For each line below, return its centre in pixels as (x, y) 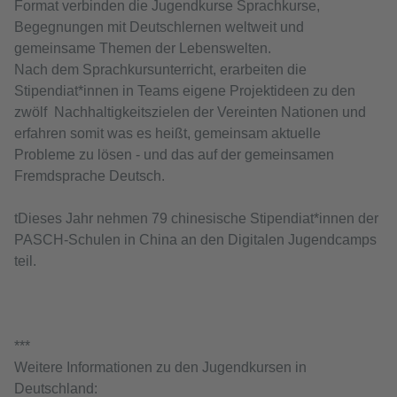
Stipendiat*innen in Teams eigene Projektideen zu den (185, 91)
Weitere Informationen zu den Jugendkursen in (160, 367)
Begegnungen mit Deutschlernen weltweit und (159, 27)
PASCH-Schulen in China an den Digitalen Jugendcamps (195, 240)
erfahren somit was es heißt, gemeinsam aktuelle (167, 133)
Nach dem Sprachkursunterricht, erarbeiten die (160, 70)
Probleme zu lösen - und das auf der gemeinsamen (174, 155)
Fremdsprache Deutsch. (91, 176)
